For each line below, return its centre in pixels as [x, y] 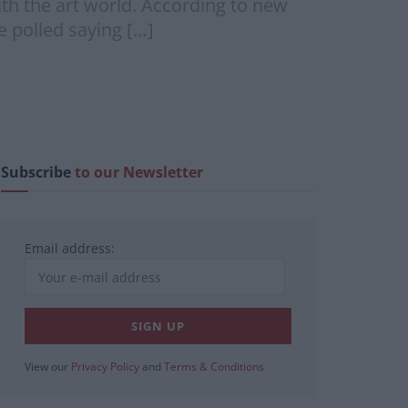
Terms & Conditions [214, 367]
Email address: [70, 249]
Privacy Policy [105, 367]
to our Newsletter [139, 173]
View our [48, 367]
